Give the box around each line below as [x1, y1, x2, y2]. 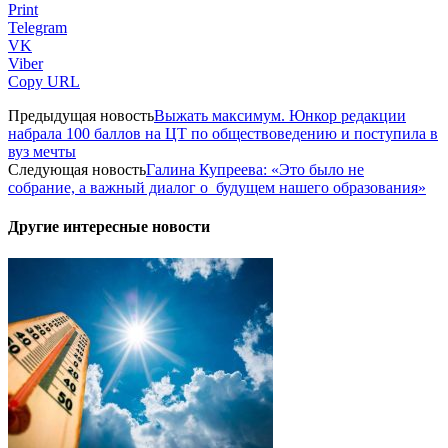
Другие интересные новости [8, 218, 210, 236]
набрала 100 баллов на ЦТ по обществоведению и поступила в [8, 125, 438, 143]
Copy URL [8, 73, 80, 91]
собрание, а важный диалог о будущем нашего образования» [8, 179, 426, 197]
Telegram [8, 19, 67, 37]
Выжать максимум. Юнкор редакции [154, 107, 406, 125]
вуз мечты [8, 143, 76, 161]
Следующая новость [8, 161, 146, 179]
